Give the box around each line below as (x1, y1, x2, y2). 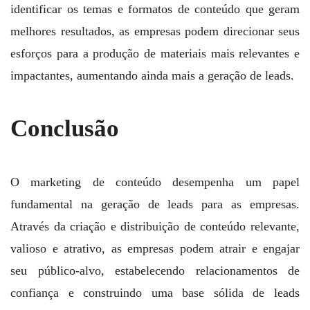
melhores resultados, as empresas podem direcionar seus (10, 24, 300, 39)
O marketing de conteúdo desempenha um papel (10, 174, 300, 189)
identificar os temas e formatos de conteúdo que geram (10, 2, 300, 17)
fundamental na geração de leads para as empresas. (10, 197, 300, 211)
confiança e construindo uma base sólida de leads (10, 285, 300, 300)
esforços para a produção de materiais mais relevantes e (10, 46, 300, 61)
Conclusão (10, 115, 119, 143)
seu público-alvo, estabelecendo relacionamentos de (10, 263, 300, 277)
